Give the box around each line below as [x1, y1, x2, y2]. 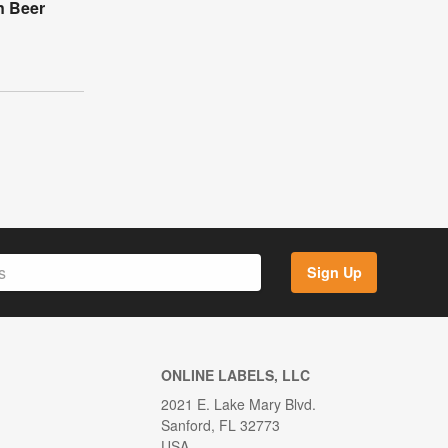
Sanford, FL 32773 [160, 414, 280, 435]
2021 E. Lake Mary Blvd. [160, 393, 316, 414]
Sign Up [306, 262, 362, 283]
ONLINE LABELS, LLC [160, 364, 310, 385]
